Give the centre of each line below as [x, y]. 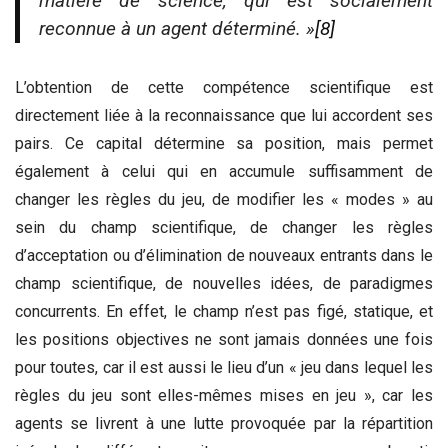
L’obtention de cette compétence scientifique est [224, 87]
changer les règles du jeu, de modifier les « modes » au [224, 199]
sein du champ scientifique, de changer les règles [224, 227]
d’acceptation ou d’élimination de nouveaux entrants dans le [224, 255]
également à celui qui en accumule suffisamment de [224, 171]
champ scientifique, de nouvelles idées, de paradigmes [224, 283]
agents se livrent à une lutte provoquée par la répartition [224, 423]
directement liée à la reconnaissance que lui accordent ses [224, 115]
